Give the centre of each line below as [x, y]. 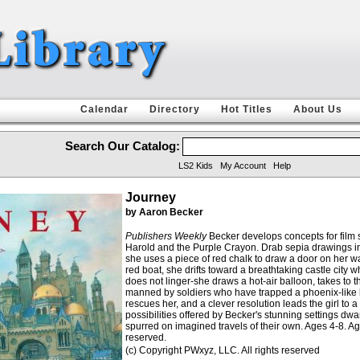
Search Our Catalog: [123, 146]
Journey [150, 197]
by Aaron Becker [164, 212]
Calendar [104, 109]
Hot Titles [247, 109]
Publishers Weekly [166, 236]
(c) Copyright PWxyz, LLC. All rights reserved [222, 350]
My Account [243, 166]
